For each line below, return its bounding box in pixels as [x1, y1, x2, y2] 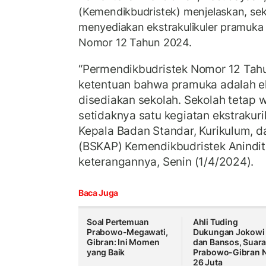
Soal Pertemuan [87, 217, 150, 227]
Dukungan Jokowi [192, 227, 265, 237]
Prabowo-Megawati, [87, 227, 168, 237]
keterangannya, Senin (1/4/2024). [78, 154, 254, 169]
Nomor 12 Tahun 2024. [78, 36, 192, 49]
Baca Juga [78, 188, 118, 198]
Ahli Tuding [192, 217, 238, 227]
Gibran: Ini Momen [87, 237, 160, 248]
